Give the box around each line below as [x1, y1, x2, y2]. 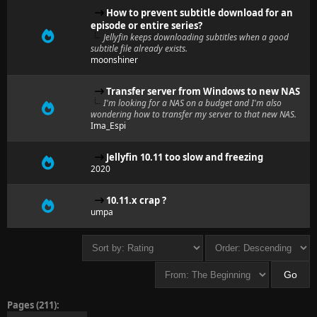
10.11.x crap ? [106, 194, 166, 207]
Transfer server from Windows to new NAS [106, 85, 300, 98]
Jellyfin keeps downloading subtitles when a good [103, 31, 289, 43]
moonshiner [91, 54, 138, 66]
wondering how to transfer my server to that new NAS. [91, 108, 296, 120]
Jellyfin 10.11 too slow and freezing [106, 151, 263, 163]
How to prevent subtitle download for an [106, 6, 293, 19]
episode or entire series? [91, 19, 202, 32]
